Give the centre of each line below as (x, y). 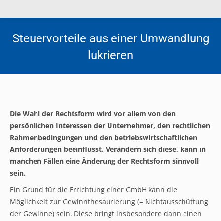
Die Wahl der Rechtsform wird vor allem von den (93, 114)
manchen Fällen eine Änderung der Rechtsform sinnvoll (104, 161)
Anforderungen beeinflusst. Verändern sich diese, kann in (108, 149)
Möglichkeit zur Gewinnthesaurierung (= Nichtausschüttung (109, 202)
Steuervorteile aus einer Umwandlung (110, 38)
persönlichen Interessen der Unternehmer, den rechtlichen (110, 126)
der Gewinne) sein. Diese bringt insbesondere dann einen (106, 213)
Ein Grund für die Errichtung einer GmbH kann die (93, 190)
